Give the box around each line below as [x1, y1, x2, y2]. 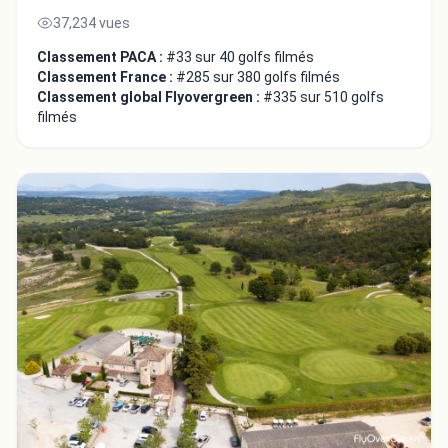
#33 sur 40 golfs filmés [166, 48, 314, 65]
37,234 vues [53, 14, 130, 31]
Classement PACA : [37, 48, 166, 65]
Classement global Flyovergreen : [37, 88, 263, 105]
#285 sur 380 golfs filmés [176, 68, 340, 85]
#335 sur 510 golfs [263, 88, 384, 105]
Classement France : [37, 68, 176, 85]
